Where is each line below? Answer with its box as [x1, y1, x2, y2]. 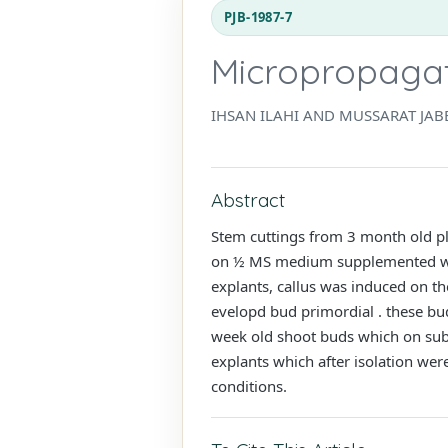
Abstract [211, 187, 285, 212]
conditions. [211, 375, 287, 396]
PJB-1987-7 [224, 7, 292, 26]
